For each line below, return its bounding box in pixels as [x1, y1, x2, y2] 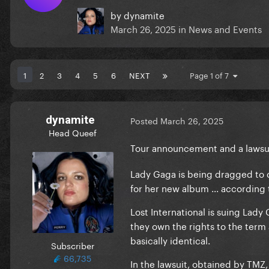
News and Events [189, 20, 262, 35]
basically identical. [130, 232, 210, 247]
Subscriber [51, 238, 94, 252]
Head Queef [49, 125, 97, 139]
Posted [130, 113, 160, 127]
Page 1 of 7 [190, 68, 233, 80]
